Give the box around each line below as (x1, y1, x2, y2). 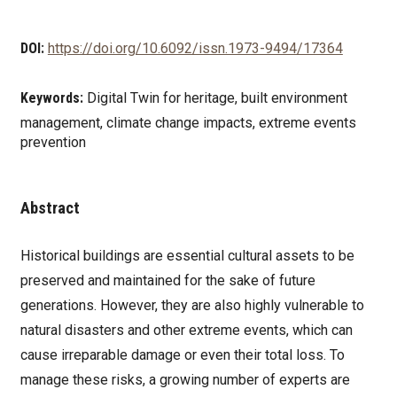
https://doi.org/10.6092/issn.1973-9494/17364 (47, 39, 343, 57)
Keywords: (19, 90, 87, 107)
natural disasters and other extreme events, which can (19, 322, 353, 339)
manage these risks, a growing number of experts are (19, 371, 350, 389)
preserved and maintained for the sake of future (19, 272, 315, 290)
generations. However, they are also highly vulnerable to (19, 297, 364, 315)
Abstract (19, 198, 80, 218)
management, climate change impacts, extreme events (19, 114, 356, 132)
